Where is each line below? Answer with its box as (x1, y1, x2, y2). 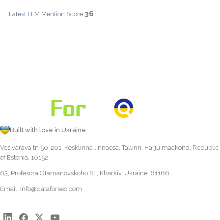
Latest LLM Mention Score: (9, 10, 84, 18)
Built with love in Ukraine (10, 126, 86, 134)
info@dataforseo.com (20, 185, 82, 192)
